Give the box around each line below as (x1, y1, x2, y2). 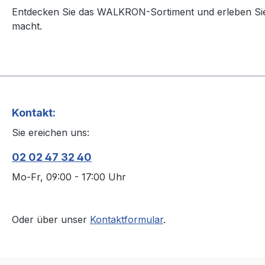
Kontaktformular (90, 214, 163, 226)
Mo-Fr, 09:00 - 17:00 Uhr (12, 171, 126, 183)
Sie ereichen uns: (12, 127, 89, 139)
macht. (12, 20, 42, 33)
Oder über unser (12, 214, 90, 226)
